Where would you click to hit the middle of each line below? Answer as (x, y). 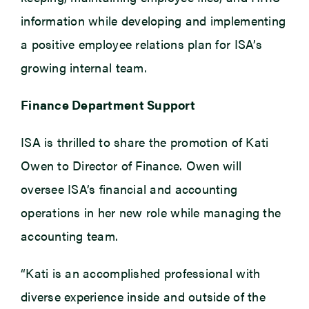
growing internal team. (83, 68)
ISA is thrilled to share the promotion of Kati (144, 142)
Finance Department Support (108, 105)
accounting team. (71, 236)
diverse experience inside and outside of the (143, 297)
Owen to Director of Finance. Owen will (131, 166)
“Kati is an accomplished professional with (140, 273)
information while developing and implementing (153, 21)
